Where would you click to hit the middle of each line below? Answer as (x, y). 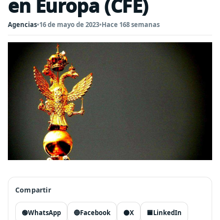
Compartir (33, 190)
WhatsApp (44, 213)
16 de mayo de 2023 (69, 25)
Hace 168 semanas (131, 25)
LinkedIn (167, 213)
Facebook (95, 213)
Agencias (22, 25)
